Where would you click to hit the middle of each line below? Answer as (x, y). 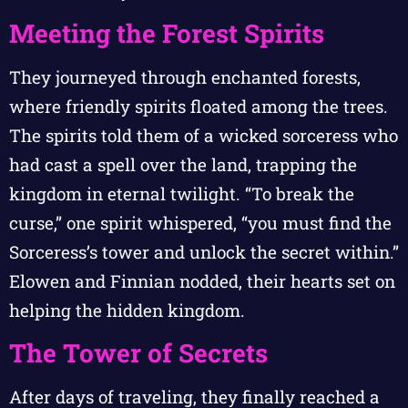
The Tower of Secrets (138, 353)
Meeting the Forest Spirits (167, 33)
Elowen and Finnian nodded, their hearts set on (202, 280)
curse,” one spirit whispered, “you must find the (200, 222)
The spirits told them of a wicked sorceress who (204, 135)
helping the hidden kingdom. (127, 310)
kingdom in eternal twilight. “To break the (182, 193)
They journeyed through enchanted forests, (185, 76)
